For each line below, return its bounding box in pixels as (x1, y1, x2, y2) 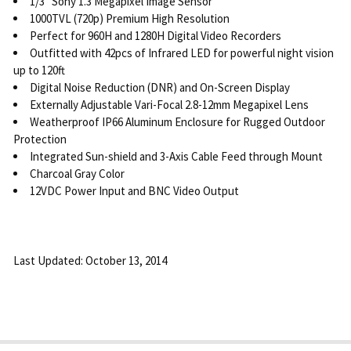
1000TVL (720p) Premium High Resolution (29, 10, 230, 26)
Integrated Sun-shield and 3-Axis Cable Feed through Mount (29, 148, 323, 164)
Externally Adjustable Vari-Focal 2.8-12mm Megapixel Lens (29, 96, 309, 112)
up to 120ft (13, 62, 65, 78)
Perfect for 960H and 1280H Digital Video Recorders (29, 27, 281, 43)
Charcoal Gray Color (29, 165, 125, 181)
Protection (13, 131, 67, 147)
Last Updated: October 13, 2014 (13, 252, 167, 268)
